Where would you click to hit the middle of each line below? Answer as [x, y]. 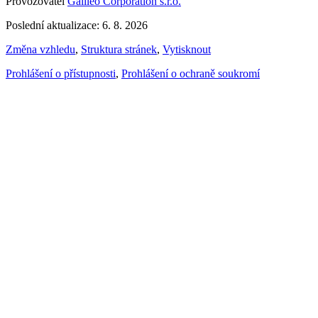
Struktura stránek [119, 50]
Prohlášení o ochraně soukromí [191, 74]
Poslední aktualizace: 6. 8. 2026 [77, 26]
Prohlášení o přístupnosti [61, 74]
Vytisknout [187, 50]
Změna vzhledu [40, 50]
